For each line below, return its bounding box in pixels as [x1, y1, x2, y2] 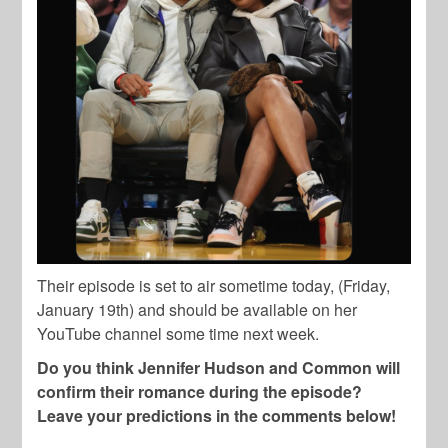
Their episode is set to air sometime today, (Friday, [37, 273, 391, 297]
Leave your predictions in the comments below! [37, 403, 397, 427]
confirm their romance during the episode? [37, 379, 363, 403]
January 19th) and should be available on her [37, 297, 358, 321]
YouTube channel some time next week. [37, 321, 320, 345]
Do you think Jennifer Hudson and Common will [37, 355, 401, 379]
